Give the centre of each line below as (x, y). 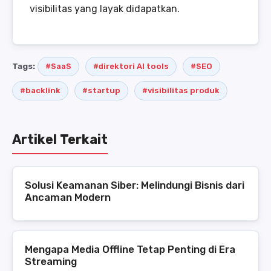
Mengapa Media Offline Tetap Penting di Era (130, 249)
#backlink (40, 90)
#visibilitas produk (181, 90)
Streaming (51, 261)
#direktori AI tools (131, 66)
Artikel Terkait (60, 139)
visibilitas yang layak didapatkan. (105, 8)
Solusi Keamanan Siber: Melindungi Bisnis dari (135, 185)
